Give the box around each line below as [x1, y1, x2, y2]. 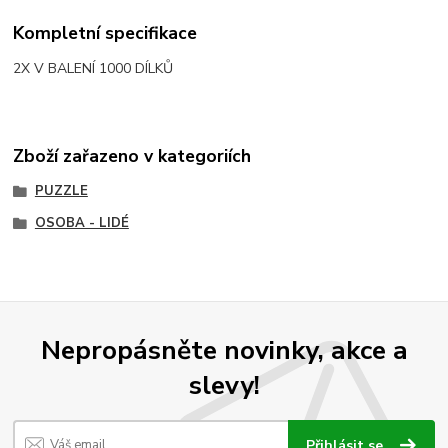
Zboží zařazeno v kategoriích [13, 143, 252, 168]
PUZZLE [34, 181, 88, 200]
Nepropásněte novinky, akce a [40, 331, 408, 368]
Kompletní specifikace [13, 21, 198, 45]
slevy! [188, 366, 260, 403]
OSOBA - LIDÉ [34, 213, 129, 232]
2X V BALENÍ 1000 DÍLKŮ [13, 59, 174, 79]
